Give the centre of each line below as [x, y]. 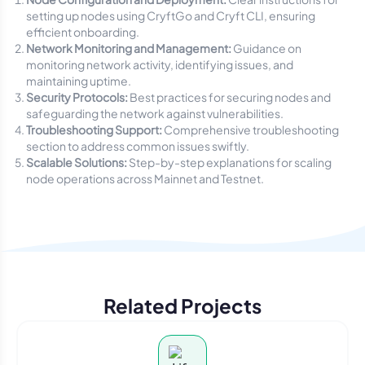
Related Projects [182, 306]
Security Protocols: [77, 97]
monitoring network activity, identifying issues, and [160, 64]
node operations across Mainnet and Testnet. [145, 178]
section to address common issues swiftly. [138, 146]
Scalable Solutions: [77, 162]
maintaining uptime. [79, 81]
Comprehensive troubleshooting [251, 130]
